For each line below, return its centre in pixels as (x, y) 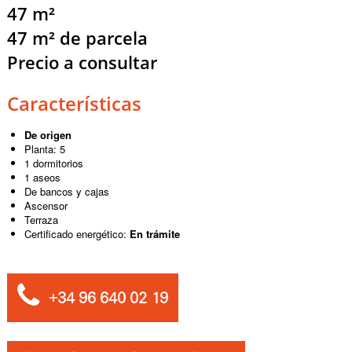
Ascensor (46, 205)
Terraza (42, 219)
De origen (48, 134)
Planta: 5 (45, 148)
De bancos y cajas (67, 191)
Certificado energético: (77, 233)
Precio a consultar (82, 62)
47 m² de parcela (77, 38)
